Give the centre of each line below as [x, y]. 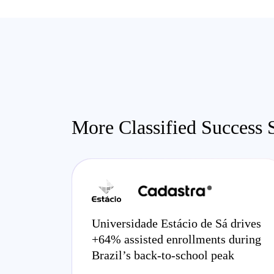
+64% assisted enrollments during [176, 239]
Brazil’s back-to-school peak [163, 255]
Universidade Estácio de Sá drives [176, 223]
